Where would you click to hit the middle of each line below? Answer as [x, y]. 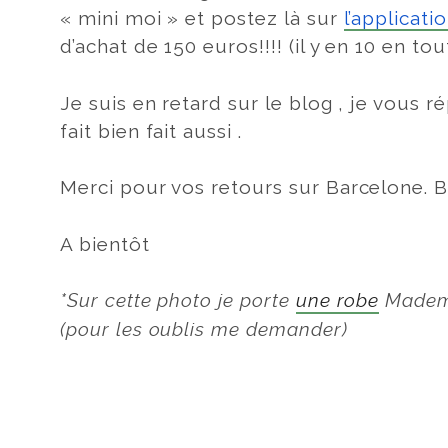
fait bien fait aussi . [151, 130]
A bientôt [105, 243]
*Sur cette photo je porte [178, 301]
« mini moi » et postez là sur [202, 18]
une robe [337, 301]
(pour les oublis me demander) [204, 330]
